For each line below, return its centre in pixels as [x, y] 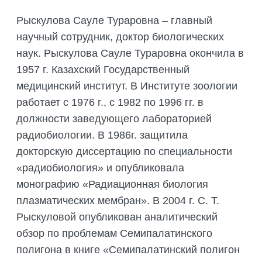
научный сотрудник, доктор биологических [120, 37]
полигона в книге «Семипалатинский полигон [128, 250]
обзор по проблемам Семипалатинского [114, 234]
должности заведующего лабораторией [114, 119]
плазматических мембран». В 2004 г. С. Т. [118, 201]
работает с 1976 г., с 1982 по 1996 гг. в [110, 103]
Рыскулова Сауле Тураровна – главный [114, 21]
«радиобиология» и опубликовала [100, 168]
